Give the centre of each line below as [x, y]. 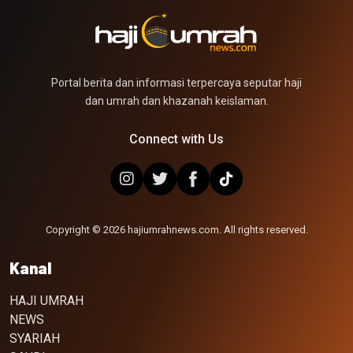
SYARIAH [35, 339]
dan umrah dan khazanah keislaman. [176, 101]
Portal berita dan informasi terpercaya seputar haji [176, 83]
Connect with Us [176, 139]
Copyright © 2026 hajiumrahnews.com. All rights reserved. [176, 230]
